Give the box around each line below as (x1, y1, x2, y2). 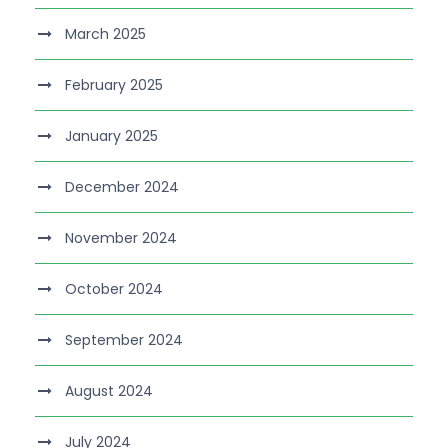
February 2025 (65, 75, 163, 96)
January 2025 (65, 126, 158, 147)
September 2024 (65, 330, 183, 351)
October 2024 (65, 279, 163, 300)
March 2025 (65, 24, 146, 45)
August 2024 (65, 381, 153, 402)
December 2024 (65, 177, 179, 198)
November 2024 (65, 228, 177, 249)
